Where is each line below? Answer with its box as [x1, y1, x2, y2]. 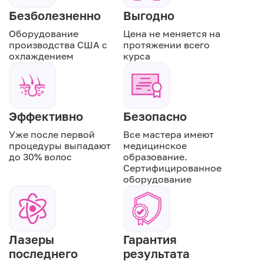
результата [123, 246, 190, 261]
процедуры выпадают [9, 140, 111, 152]
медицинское [123, 140, 187, 152]
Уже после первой [9, 128, 95, 141]
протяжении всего [123, 39, 210, 51]
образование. [123, 151, 187, 163]
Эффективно [9, 109, 83, 124]
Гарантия [123, 232, 177, 247]
